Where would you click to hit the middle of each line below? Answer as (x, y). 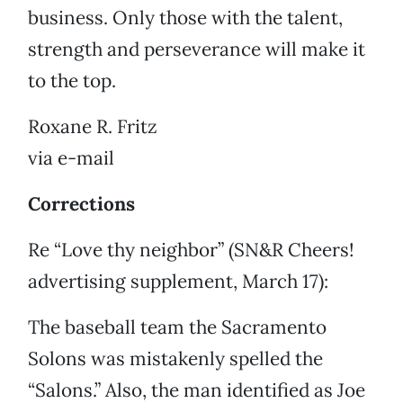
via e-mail (71, 158)
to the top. (72, 81)
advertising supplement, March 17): (178, 282)
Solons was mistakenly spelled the (175, 359)
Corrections (81, 204)
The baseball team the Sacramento (177, 327)
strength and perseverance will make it (197, 49)
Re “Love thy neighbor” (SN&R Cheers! (191, 250)
